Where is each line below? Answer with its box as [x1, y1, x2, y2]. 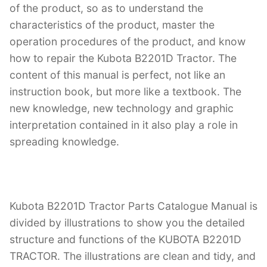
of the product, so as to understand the [10, 2, 203, 14]
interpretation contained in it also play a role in [10, 119, 238, 131]
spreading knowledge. [10, 135, 119, 148]
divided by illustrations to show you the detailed [10, 216, 245, 229]
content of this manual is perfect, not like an [10, 69, 225, 81]
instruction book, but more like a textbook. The [10, 85, 241, 98]
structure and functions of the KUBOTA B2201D [10, 232, 241, 246]
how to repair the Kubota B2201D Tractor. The [10, 52, 237, 64]
